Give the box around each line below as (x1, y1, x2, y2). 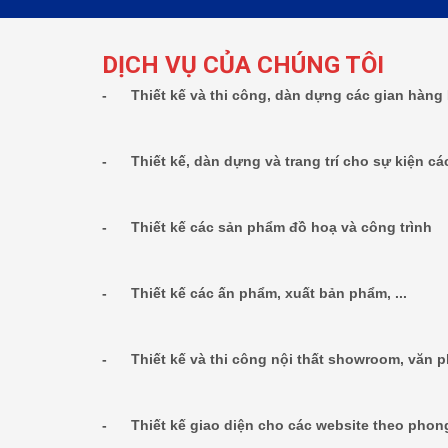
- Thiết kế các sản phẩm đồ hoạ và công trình (102, 219, 432, 235)
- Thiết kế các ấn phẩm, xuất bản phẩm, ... (102, 285, 407, 301)
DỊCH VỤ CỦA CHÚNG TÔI (102, 51, 384, 79)
